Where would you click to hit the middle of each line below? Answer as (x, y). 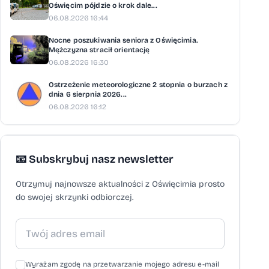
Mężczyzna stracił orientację (99, 50)
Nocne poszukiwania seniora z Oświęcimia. (123, 40)
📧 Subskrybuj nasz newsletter (95, 159)
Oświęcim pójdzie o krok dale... (103, 5)
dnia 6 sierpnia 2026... (88, 94)
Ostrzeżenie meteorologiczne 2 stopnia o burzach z (138, 85)
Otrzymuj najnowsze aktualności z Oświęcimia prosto (120, 184)
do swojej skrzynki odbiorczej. (74, 197)
